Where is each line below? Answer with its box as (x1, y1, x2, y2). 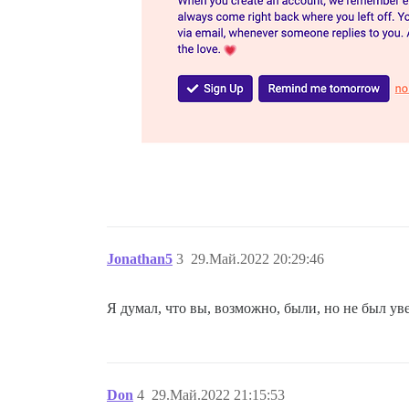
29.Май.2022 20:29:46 (191, 250, 324, 267)
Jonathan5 (107, 250, 173, 267)
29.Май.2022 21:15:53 (152, 386, 285, 403)
